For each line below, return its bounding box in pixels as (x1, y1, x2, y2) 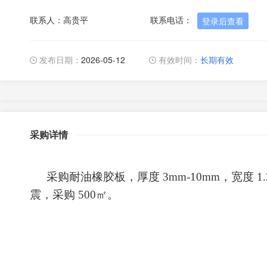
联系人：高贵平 (30, 14, 88, 26)
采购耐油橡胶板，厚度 (46, 170, 160, 183)
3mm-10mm (160, 170, 220, 183)
